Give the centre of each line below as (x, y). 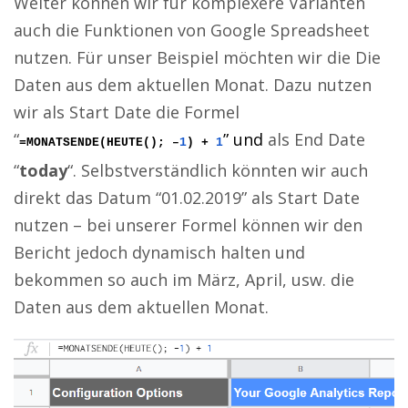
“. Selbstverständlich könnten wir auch (218, 171)
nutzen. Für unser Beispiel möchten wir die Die (197, 58)
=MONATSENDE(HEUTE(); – (99, 143)
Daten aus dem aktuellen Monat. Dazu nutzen (193, 85)
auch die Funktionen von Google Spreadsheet (192, 31)
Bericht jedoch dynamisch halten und (159, 253)
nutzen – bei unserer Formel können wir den (188, 225)
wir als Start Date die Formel (127, 112)
